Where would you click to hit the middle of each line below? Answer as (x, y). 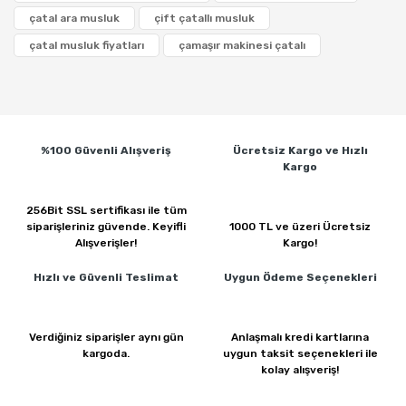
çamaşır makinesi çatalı (242, 45)
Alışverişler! (106, 243)
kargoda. (106, 353)
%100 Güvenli (81, 150)
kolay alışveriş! (300, 370)
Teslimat (152, 277)
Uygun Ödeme (265, 277)
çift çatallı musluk (204, 18)
